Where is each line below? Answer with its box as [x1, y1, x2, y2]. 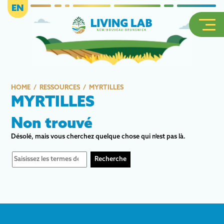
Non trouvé [11, 116, 92, 132]
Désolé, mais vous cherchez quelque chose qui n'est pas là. [11, 133, 185, 140]
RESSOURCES [39, 84, 80, 91]
